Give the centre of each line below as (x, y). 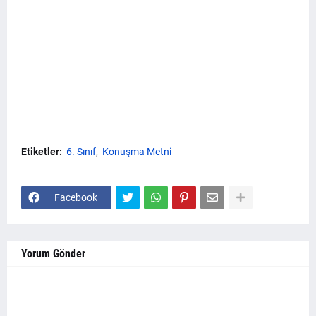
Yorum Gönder (53, 254)
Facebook (76, 197)
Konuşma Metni (137, 152)
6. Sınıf (81, 152)
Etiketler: (42, 152)
